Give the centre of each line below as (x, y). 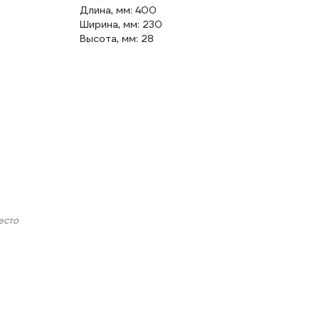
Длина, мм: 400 (118, 10)
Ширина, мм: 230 (121, 24)
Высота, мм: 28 (117, 38)
